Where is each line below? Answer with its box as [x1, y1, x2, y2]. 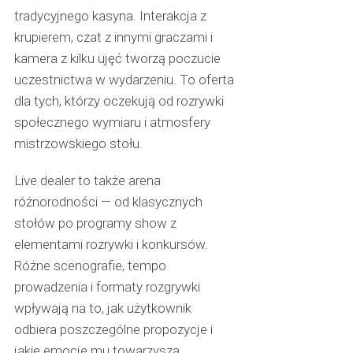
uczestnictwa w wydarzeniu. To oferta [13, 72, 234, 88]
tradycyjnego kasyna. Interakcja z [13, 8, 206, 24]
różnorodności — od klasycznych [13, 194, 203, 210]
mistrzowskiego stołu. [13, 136, 143, 152]
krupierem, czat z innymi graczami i [13, 29, 213, 46]
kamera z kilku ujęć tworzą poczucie [13, 50, 221, 67]
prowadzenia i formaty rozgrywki [13, 279, 200, 295]
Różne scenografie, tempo [13, 258, 166, 274]
